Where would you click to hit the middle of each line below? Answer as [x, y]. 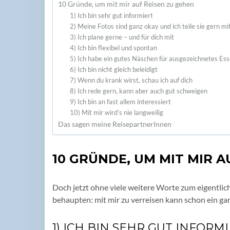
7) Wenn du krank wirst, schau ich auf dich [131, 80]
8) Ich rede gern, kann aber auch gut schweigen [138, 91]
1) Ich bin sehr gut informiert [111, 15]
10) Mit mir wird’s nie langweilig [116, 112]
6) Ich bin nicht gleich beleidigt [113, 69]
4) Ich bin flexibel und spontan [113, 47]
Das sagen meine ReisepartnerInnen [115, 124]
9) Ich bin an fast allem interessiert [120, 101]
